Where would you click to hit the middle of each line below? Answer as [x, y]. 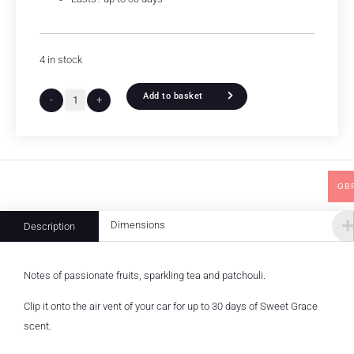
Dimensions [138, 225]
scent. [38, 326]
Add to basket [173, 96]
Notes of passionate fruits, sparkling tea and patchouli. [145, 275]
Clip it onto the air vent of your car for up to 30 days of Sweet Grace [171, 306]
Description [49, 226]
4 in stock [61, 60]
